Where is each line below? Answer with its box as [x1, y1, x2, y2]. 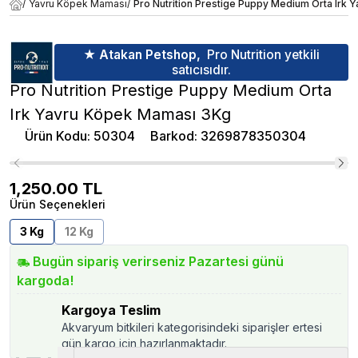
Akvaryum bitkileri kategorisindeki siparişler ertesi [62, 320, 322, 335]
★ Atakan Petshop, [83, 47, 201, 63]
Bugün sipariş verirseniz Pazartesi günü [33, 253, 284, 270]
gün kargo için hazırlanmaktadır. [62, 336, 227, 351]
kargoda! [17, 272, 74, 289]
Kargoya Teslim [62, 302, 161, 319]
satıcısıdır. [172, 62, 232, 78]
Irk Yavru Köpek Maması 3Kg [10, 105, 231, 125]
